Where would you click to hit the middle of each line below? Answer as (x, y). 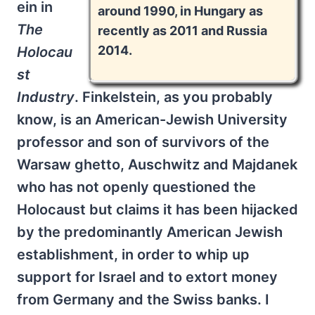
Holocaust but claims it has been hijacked (157, 209)
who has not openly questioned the (136, 187)
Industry (46, 97)
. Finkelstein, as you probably (174, 97)
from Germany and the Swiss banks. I (143, 299)
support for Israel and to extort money (147, 277)
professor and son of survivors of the (143, 142)
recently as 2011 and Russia (182, 30)
